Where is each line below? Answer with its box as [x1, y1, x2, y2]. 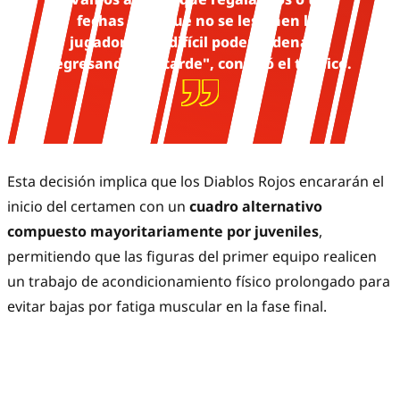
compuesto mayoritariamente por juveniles [7, 221, 319, 242]
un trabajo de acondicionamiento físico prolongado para [7, 271, 390, 292]
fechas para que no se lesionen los [76, 11, 324, 31]
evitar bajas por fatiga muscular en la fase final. [7, 296, 327, 317]
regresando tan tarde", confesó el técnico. [48, 54, 352, 74]
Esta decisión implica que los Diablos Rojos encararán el [7, 171, 384, 192]
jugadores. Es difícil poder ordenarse [69, 32, 331, 53]
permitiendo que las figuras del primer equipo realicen [7, 246, 377, 267]
